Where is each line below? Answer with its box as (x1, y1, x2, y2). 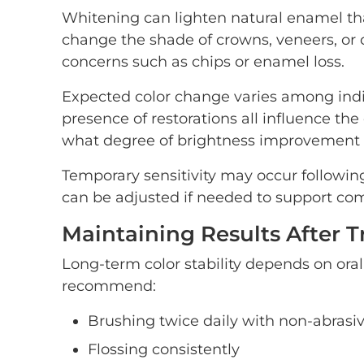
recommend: (62, 277, 156, 295)
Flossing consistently (88, 340, 240, 358)
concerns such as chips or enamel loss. (62, 53, 344, 71)
